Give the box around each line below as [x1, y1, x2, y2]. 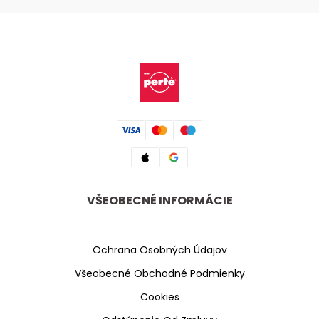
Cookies [140, 289, 179, 304]
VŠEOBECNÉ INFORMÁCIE [86, 192, 233, 209]
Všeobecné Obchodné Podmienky [74, 266, 245, 281]
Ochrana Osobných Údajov [92, 242, 227, 257]
